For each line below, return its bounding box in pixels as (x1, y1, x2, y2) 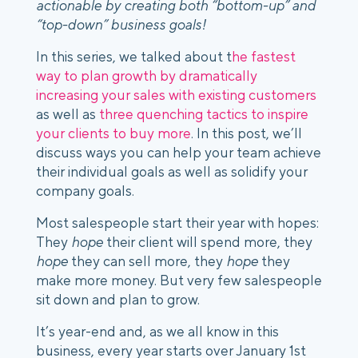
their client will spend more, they (103, 233, 312, 250)
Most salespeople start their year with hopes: (36, 214, 319, 231)
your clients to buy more (36, 125, 191, 141)
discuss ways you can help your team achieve (36, 144, 321, 161)
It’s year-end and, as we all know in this (36, 323, 279, 340)
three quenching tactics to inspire (99, 105, 308, 122)
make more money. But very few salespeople (36, 272, 322, 288)
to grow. (147, 291, 200, 308)
